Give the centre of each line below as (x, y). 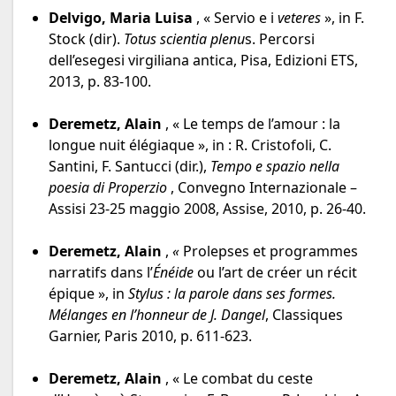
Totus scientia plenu (184, 39)
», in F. (343, 18)
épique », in (88, 294)
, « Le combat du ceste (237, 379)
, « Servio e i (235, 18)
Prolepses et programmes (270, 251)
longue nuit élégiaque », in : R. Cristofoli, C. (190, 145)
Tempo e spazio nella (275, 167)
